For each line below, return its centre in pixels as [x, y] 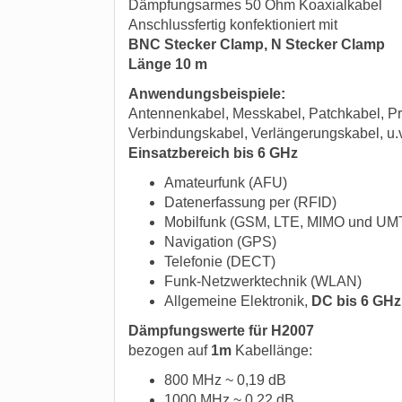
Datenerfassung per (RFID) [250, 202]
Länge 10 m [168, 64]
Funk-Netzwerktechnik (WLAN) [263, 281]
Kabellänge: [272, 350]
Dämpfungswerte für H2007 [221, 331]
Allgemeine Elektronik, [238, 301]
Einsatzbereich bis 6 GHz [213, 153]
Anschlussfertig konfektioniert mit [233, 25]
